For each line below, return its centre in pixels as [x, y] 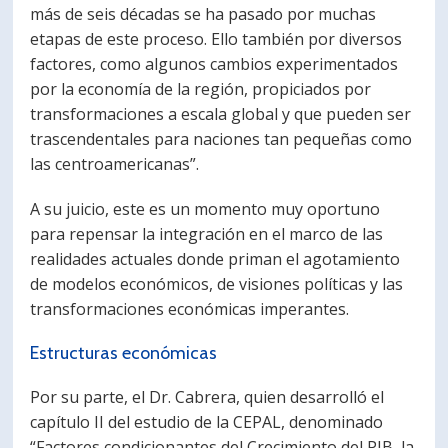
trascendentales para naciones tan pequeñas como [221, 139]
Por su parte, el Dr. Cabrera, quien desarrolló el [207, 397]
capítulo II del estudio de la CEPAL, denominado [207, 422]
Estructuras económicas [124, 353]
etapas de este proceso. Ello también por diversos [216, 39]
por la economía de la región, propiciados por [201, 89]
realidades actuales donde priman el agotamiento [215, 259]
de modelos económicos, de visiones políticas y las [217, 284]
